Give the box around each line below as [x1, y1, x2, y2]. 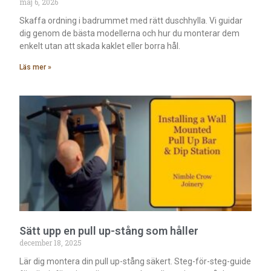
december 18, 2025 [19, 238, 82, 248]
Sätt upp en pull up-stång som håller [19, 224, 199, 238]
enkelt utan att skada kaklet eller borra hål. [19, 41, 181, 51]
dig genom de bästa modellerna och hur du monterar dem [19, 28, 240, 38]
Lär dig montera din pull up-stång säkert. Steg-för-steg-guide [19, 256, 252, 267]
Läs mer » [19, 62, 52, 71]
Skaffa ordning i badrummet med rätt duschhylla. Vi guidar [19, 15, 243, 25]
